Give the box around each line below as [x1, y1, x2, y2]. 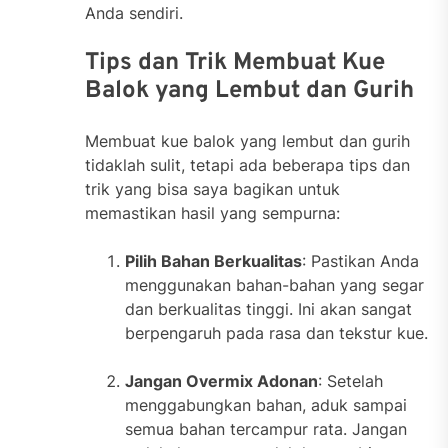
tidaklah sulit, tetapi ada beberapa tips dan [85, 155, 410, 176]
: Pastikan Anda [302, 251, 419, 272]
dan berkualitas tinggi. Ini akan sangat [125, 299, 412, 320]
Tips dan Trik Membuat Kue [85, 48, 385, 79]
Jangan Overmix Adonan [125, 371, 318, 392]
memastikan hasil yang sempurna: [85, 203, 340, 224]
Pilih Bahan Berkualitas [125, 251, 302, 272]
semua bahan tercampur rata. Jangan [125, 419, 407, 440]
